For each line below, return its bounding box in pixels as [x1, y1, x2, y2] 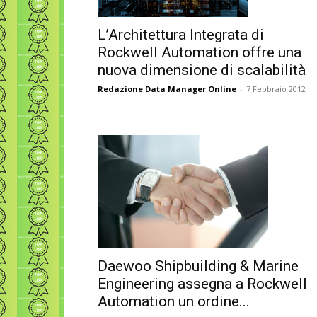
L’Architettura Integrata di [98, 26, 264, 44]
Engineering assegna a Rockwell [98, 275, 307, 293]
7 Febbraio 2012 [246, 83, 306, 95]
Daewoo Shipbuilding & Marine [98, 258, 299, 275]
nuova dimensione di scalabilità [98, 62, 306, 79]
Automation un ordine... [98, 293, 250, 311]
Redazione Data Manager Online [98, 83, 236, 95]
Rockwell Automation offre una [98, 44, 301, 62]
